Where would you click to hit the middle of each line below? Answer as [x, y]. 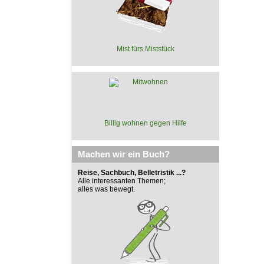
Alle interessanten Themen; [122, 181]
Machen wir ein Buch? [124, 154]
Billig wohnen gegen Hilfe [146, 123]
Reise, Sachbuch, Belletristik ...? [132, 173]
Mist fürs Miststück [146, 49]
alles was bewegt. [106, 189]
